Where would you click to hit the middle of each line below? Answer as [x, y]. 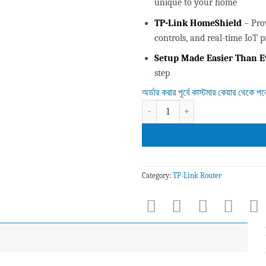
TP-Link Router [197, 176]
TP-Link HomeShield [198, 23]
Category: [157, 176]
